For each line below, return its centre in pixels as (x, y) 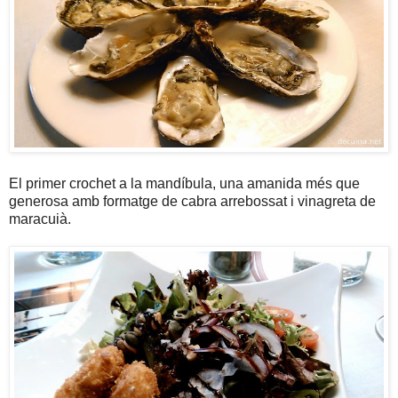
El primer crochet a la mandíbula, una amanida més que (184, 184)
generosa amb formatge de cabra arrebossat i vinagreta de (192, 202)
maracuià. (40, 219)
